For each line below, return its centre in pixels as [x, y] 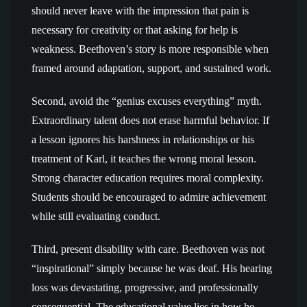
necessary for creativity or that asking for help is [135, 30]
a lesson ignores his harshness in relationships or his [143, 139]
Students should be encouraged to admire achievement [149, 197]
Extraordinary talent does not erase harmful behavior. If [150, 120]
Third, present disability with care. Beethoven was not [148, 249]
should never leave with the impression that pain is [140, 11]
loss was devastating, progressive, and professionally [145, 287]
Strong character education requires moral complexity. [148, 178]
